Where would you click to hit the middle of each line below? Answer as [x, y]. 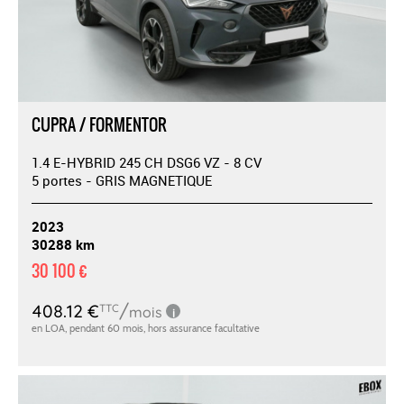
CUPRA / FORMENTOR [99, 124]
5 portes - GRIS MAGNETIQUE [122, 180]
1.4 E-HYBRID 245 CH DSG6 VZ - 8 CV [147, 162]
